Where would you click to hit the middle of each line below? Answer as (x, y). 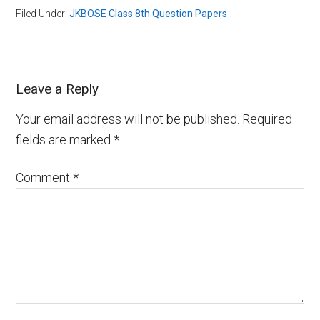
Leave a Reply (57, 89)
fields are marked (65, 140)
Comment (45, 178)
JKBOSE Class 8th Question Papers (149, 14)
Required (267, 119)
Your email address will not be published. (128, 119)
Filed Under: (43, 14)
